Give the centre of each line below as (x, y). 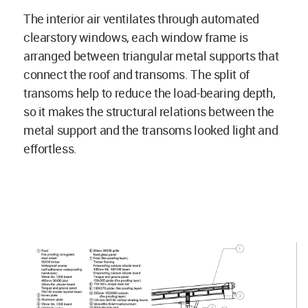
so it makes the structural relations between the (149, 112)
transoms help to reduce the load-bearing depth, (150, 93)
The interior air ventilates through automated (141, 19)
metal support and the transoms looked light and (151, 130)
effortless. (50, 149)
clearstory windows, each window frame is (136, 37)
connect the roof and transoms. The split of (136, 75)
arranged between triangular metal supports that (151, 56)
